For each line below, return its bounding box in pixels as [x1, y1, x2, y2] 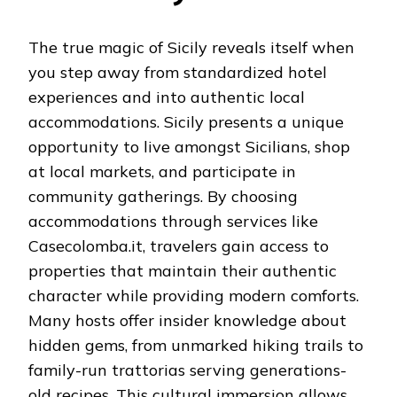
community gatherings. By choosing [28, 186, 298, 207]
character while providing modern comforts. [28, 285, 359, 307]
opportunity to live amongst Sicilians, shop [28, 136, 350, 158]
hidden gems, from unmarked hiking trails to [28, 335, 363, 356]
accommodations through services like [28, 211, 318, 232]
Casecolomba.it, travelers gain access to [28, 236, 329, 257]
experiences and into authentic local [28, 87, 305, 108]
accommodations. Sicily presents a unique [28, 112, 344, 133]
